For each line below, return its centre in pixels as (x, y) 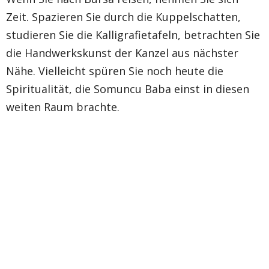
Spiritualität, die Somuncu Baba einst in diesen (128, 89)
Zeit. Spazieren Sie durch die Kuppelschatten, (123, 17)
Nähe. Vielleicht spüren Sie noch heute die (115, 71)
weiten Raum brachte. (63, 107)
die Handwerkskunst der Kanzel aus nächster (122, 53)
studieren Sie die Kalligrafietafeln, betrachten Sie (133, 35)
